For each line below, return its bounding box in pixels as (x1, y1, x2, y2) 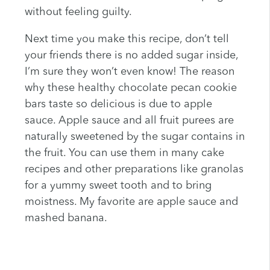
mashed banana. (24, 213, 107, 224)
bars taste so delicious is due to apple (24, 99, 212, 110)
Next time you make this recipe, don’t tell (24, 34, 229, 45)
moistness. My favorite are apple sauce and (24, 196, 238, 208)
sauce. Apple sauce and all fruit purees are (24, 115, 234, 127)
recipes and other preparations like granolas (24, 164, 243, 175)
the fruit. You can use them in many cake (24, 148, 224, 159)
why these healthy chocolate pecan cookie (24, 83, 237, 94)
